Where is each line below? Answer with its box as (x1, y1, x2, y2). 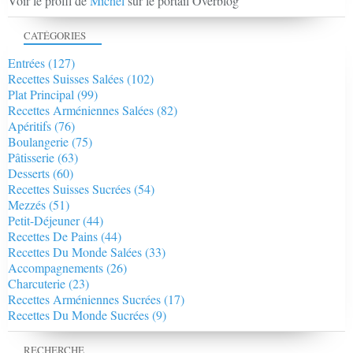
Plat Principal (8, 86, 74, 103)
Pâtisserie (8, 149, 54, 166)
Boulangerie (8, 133, 69, 150)
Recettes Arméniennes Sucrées (8, 291, 161, 308)
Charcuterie (8, 275, 65, 292)
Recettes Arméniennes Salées (8, 102, 154, 119)
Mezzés (8, 196, 46, 214)
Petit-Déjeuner (8, 212, 80, 229)
